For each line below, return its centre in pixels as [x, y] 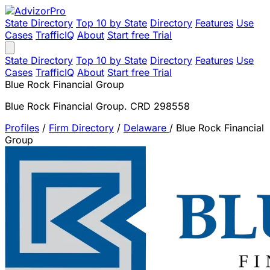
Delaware [146, 128]
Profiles [22, 128]
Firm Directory [81, 128]
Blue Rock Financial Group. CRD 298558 [97, 106]
